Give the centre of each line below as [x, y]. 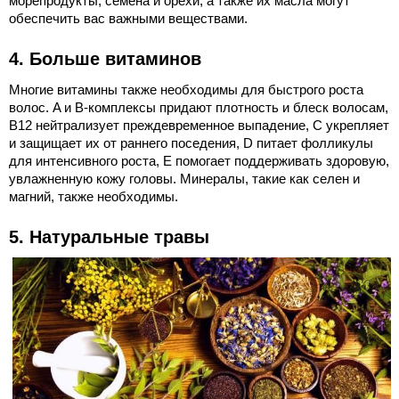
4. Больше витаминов [105, 58]
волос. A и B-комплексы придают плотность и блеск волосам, [199, 107]
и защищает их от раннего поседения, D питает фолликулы [191, 142]
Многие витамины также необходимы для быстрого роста [186, 89]
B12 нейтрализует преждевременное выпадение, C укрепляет [199, 125]
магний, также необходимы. [94, 196]
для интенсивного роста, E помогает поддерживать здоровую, [199, 160]
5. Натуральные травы [109, 236]
